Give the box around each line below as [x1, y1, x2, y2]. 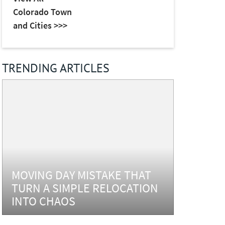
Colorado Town [13, 6, 72, 18]
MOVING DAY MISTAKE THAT [12, 167, 152, 183]
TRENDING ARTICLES [2, 59, 109, 76]
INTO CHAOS [12, 193, 76, 209]
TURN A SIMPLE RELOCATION [12, 180, 159, 196]
